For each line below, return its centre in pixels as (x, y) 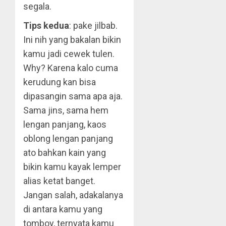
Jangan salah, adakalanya (73, 195)
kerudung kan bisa (60, 82)
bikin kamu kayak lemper (72, 167)
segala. (37, 6)
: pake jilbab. (93, 25)
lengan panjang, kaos (65, 124)
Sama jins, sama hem (66, 110)
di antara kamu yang (63, 209)
